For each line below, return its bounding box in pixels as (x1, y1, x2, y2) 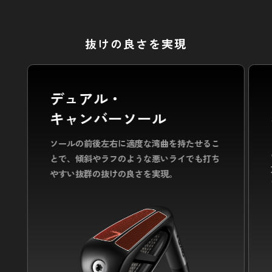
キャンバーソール (49, 107, 166, 129)
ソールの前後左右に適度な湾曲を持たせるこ (49, 136, 220, 149)
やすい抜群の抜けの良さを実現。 (49, 166, 177, 180)
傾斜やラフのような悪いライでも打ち (75, 151, 220, 165)
